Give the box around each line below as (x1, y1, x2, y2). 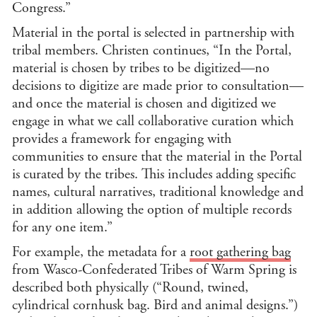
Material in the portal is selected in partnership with (12, 23, 295, 42)
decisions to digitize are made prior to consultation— (12, 76, 304, 95)
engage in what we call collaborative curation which (12, 112, 294, 130)
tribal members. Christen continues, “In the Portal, (12, 41, 292, 59)
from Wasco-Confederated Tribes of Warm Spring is (12, 260, 297, 279)
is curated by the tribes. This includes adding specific (12, 165, 296, 183)
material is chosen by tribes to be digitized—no (12, 59, 270, 77)
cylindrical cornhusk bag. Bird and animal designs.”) (12, 296, 299, 314)
